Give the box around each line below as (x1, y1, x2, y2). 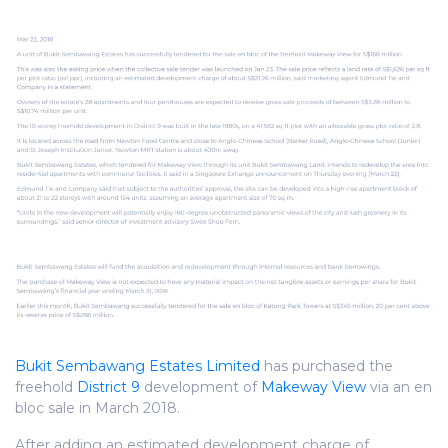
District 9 (77, 377, 140, 396)
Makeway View (261, 377, 366, 396)
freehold (15, 377, 77, 396)
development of (140, 377, 261, 396)
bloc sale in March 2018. (15, 398, 180, 417)
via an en (366, 377, 432, 396)
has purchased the (260, 356, 393, 375)
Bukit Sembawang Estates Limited (15, 356, 260, 375)
